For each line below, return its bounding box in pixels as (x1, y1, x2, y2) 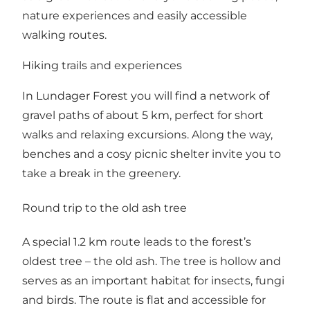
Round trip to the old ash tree (22, 201, 187, 215)
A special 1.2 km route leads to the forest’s (22, 235, 251, 248)
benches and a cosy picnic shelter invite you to (22, 147, 281, 161)
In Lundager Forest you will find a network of (22, 89, 269, 103)
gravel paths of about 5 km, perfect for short (22, 109, 264, 122)
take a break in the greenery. (22, 167, 181, 181)
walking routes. (22, 28, 107, 42)
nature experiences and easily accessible (22, 9, 247, 23)
